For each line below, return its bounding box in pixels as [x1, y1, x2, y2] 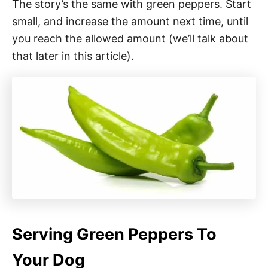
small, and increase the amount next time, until [12, 14, 248, 28]
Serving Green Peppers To [12, 224, 217, 244]
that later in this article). [12, 49, 134, 62]
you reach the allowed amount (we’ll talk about [12, 32, 248, 45]
